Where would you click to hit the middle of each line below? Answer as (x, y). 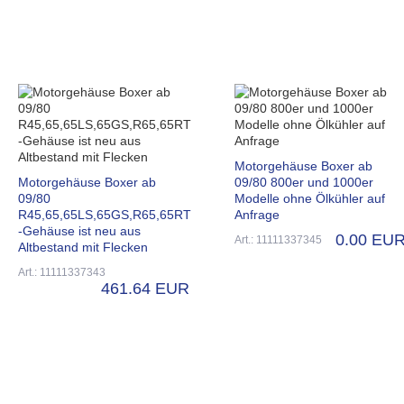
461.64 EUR (145, 288)
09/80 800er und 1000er (304, 182)
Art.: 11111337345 (278, 239)
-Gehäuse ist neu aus (79, 230)
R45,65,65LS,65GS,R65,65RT (105, 214)
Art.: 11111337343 (62, 272)
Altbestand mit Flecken (83, 247)
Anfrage (257, 214)
